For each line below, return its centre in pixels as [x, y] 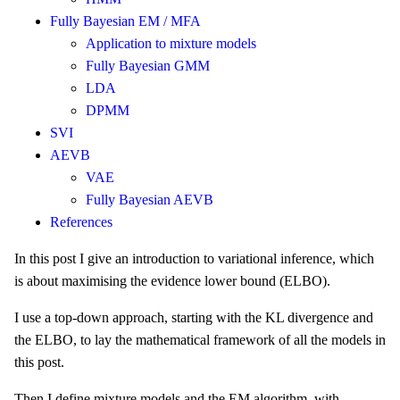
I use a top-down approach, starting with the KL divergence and [194, 318]
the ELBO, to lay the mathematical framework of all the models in [200, 340]
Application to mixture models [171, 44]
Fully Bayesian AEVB [150, 200]
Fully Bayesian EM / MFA [125, 21]
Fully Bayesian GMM [148, 66]
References [81, 222]
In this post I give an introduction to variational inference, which [194, 259]
